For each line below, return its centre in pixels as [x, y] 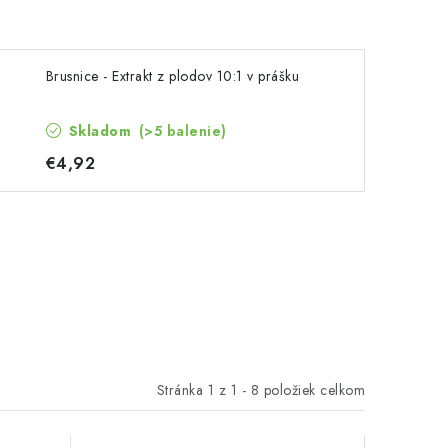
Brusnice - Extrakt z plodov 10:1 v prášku [172, 76]
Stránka [182, 389]
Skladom [100, 131]
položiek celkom [312, 389]
